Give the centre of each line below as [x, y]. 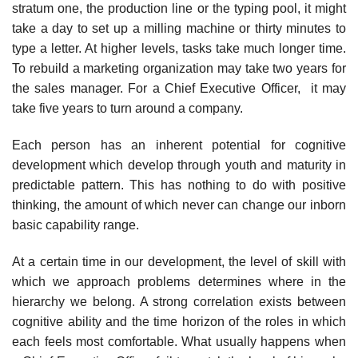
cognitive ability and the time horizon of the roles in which [179, 321]
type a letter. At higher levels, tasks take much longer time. [179, 48]
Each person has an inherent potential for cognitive [179, 145]
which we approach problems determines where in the [179, 281]
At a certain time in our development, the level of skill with [179, 261]
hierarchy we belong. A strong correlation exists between [179, 301]
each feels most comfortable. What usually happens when [179, 341]
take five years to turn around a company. [127, 108]
